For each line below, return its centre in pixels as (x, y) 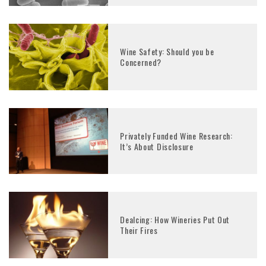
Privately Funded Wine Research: (176, 135)
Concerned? (141, 62)
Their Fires (139, 230)
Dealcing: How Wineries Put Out (175, 219)
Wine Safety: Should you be (167, 52)
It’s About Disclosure (157, 146)
